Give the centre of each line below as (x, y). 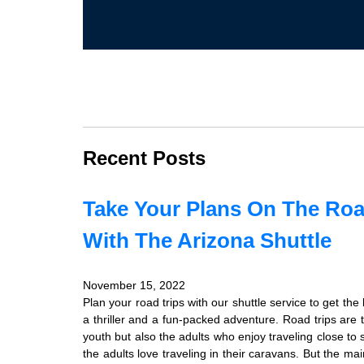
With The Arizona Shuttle (207, 240)
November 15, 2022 (134, 285)
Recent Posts (144, 158)
